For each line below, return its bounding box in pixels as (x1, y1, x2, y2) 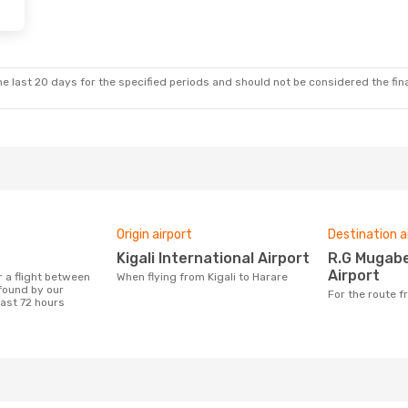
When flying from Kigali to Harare (126, 270, 288, 283)
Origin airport (117, 227, 192, 242)
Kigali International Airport (126, 250, 310, 267)
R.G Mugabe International (328, 250, 342, 267)
